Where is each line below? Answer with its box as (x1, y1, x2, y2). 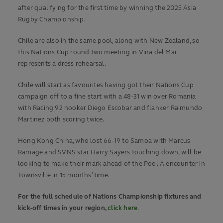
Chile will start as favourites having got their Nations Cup (18, 81, 194, 90)
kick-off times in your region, (18, 204, 106, 213)
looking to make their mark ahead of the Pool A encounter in (18, 160, 205, 168)
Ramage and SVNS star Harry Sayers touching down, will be (18, 148, 202, 157)
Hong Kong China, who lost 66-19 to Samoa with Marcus (18, 137, 191, 145)
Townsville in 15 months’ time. (18, 171, 110, 180)
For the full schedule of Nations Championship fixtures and (18, 193, 202, 201)
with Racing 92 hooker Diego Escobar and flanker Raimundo (18, 104, 203, 112)
